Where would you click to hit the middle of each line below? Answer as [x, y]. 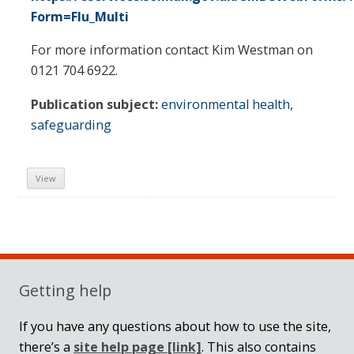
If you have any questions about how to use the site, [175, 327]
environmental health [226, 104]
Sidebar [62, 247]
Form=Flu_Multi [80, 17]
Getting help [65, 291]
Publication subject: [94, 104]
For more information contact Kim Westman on [172, 50]
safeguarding [71, 124]
